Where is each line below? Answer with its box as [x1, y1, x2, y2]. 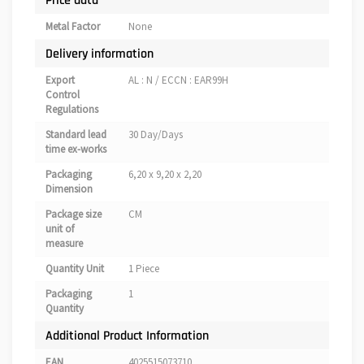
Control [45, 88, 80, 102]
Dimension [45, 182, 93, 197]
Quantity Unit [45, 262, 104, 276]
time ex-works [45, 142, 106, 157]
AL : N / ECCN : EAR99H [128, 73, 228, 88]
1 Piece [128, 262, 159, 276]
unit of [45, 222, 74, 236]
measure [45, 236, 83, 251]
